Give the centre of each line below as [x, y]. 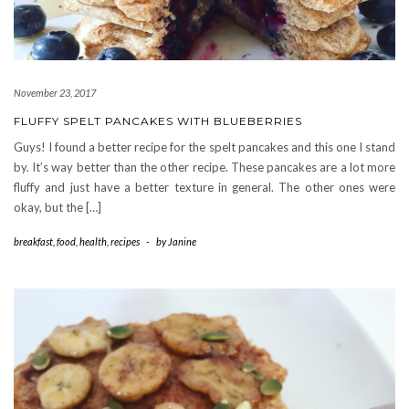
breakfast [33, 241]
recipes [125, 241]
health [93, 241]
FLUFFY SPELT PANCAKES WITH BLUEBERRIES [158, 121]
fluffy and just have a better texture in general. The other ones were [204, 187]
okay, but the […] [58, 207]
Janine [182, 241]
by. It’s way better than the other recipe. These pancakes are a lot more [204, 167]
